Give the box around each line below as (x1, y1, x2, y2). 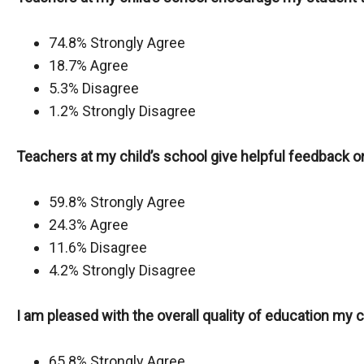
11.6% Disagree (49, 239, 147, 256)
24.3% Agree (49, 216, 128, 233)
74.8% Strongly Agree (49, 34, 185, 51)
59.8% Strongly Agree (49, 193, 185, 210)
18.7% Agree (49, 57, 128, 74)
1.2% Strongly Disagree (49, 102, 196, 119)
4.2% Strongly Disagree (49, 262, 196, 279)
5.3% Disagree (49, 80, 139, 97)
